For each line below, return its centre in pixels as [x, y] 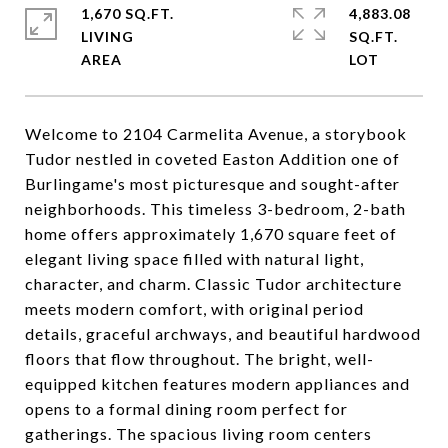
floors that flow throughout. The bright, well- [199, 358]
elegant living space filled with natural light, [194, 258]
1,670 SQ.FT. [127, 13]
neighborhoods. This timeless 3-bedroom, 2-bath [215, 208]
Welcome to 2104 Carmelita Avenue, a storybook [216, 133]
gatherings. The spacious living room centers [198, 433]
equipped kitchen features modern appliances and [217, 383]
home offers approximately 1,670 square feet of [211, 233]
